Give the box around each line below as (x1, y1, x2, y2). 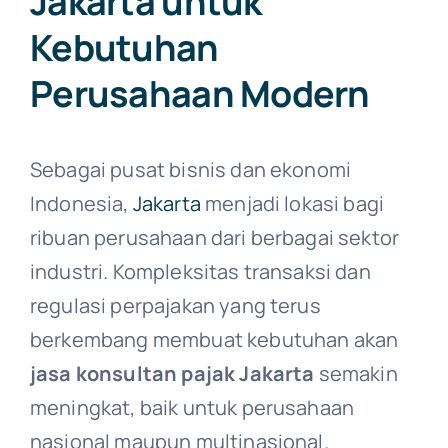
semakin (314, 359, 398, 387)
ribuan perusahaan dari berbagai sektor (29, 223, 400, 251)
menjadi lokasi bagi (200, 189, 385, 217)
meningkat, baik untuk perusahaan (29, 393, 355, 421)
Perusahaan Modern (29, 68, 370, 118)
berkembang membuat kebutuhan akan (29, 325, 399, 353)
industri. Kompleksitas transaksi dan (29, 257, 371, 285)
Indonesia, (29, 189, 133, 217)
